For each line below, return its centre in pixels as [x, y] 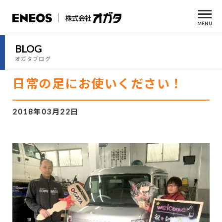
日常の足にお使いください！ [98, 83]
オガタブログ [33, 59]
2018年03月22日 [46, 111]
